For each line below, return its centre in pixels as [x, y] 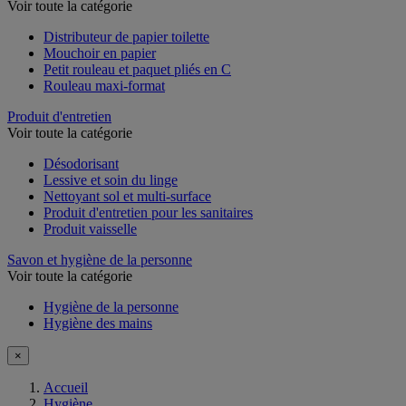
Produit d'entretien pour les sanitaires [148, 212]
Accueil [66, 387]
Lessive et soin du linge [111, 179]
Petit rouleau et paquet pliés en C [137, 69]
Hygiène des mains [98, 323]
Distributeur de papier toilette [126, 36]
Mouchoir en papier [100, 53]
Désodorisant [81, 163]
